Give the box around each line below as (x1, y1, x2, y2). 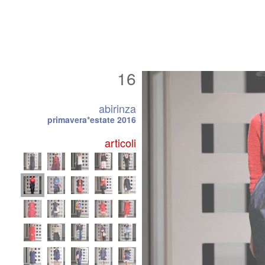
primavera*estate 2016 (47, 114, 136, 125)
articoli (105, 135, 136, 150)
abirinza (99, 101, 136, 116)
